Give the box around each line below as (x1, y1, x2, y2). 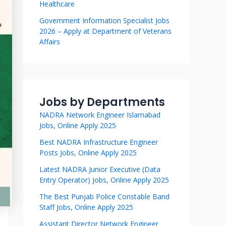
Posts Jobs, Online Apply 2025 (39, 148, 137, 157)
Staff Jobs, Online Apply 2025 (39, 202, 133, 212)
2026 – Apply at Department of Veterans (39, 26, 172, 36)
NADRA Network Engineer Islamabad (39, 110, 160, 120)
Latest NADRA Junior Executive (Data (39, 164, 160, 174)
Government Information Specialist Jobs (39, 16, 169, 25)
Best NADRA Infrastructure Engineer (39, 137, 158, 147)
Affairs (39, 37, 60, 46)
